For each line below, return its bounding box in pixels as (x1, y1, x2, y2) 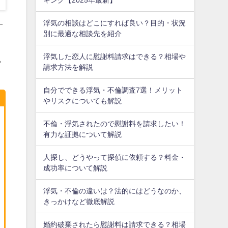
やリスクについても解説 (43, 97, 122, 104)
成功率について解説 (43, 164, 108, 172)
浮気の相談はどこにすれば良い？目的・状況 (43, 19, 186, 26)
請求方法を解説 (43, 63, 94, 71)
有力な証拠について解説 (43, 130, 122, 138)
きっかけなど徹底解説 (43, 197, 115, 205)
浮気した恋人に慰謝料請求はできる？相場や (43, 52, 186, 60)
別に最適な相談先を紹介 (43, 30, 122, 37)
